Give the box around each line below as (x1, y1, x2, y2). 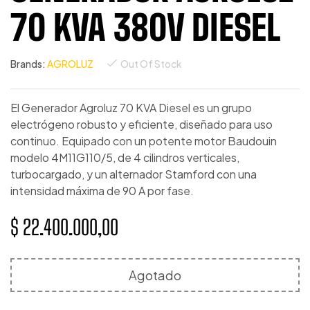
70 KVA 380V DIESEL (10, 7, 281, 48)
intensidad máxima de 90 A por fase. (10, 183, 194, 198)
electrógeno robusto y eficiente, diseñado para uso (10, 117, 273, 131)
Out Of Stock (120, 57, 182, 70)
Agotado (129, 267, 181, 283)
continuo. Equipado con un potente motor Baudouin (10, 134, 277, 148)
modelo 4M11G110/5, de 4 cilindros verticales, (10, 150, 239, 165)
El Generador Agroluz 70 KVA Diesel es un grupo (10, 100, 252, 115)
